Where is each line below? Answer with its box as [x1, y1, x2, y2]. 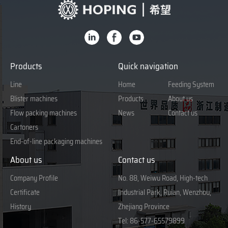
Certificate [10, 187, 40, 198]
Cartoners [10, 122, 38, 133]
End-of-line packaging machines [10, 136, 102, 148]
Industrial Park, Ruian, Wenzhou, [118, 187, 212, 198]
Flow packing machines [10, 107, 77, 119]
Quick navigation [118, 60, 179, 73]
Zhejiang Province [118, 201, 170, 213]
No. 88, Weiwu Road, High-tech [118, 173, 208, 184]
